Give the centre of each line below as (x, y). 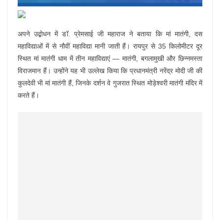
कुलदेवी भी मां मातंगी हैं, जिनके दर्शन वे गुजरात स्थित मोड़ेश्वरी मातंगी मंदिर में (110, 83)
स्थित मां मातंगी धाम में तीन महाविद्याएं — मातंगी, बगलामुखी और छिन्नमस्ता (110, 59)
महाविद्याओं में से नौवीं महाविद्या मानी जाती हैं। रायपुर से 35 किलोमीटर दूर (110, 46)
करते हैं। (28, 96)
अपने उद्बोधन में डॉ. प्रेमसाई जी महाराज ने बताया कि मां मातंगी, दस (110, 34)
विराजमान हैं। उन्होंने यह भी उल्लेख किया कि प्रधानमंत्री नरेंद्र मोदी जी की (110, 71)
